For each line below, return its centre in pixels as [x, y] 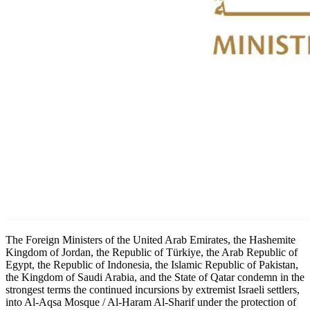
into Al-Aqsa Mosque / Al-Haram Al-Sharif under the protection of [151, 302]
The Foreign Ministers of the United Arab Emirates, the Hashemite [151, 240]
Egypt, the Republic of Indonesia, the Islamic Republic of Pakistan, [152, 265]
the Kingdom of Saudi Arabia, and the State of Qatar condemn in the [155, 277]
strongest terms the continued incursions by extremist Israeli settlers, [153, 290]
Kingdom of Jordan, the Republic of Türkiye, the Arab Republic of [152, 253]
